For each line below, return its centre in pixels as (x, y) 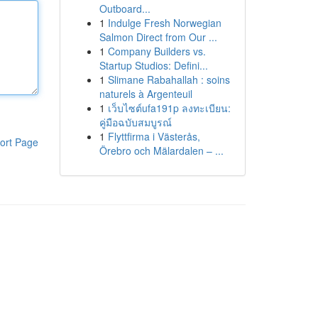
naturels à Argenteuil (146, 94)
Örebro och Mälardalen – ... (161, 150)
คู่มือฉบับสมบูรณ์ (135, 122)
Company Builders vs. (157, 51)
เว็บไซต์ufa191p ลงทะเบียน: (169, 108)
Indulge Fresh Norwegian (164, 23)
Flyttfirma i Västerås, (154, 136)
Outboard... (125, 9)
